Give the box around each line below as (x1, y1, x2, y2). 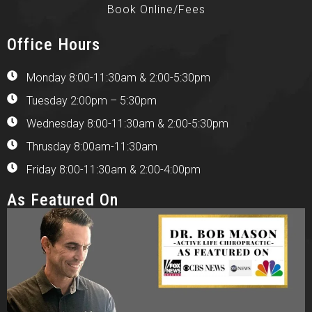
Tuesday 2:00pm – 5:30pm (26, 93, 157, 107)
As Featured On (7, 189, 118, 210)
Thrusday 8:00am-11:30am (26, 139, 157, 153)
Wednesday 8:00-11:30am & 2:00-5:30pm (26, 116, 228, 130)
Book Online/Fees (107, 2, 205, 16)
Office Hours (7, 34, 100, 54)
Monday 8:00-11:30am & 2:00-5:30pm (26, 70, 210, 84)
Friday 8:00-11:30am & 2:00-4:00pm (26, 162, 201, 176)
